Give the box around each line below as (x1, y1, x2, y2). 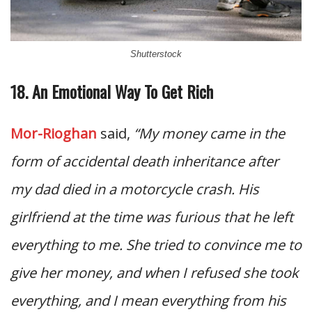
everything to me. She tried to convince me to (10, 235, 302, 254)
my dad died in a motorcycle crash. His (10, 179, 259, 198)
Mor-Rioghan (10, 123, 97, 143)
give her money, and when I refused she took (10, 263, 299, 282)
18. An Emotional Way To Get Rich (10, 78, 213, 104)
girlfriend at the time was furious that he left (10, 207, 293, 226)
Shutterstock (130, 48, 182, 59)
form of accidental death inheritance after (10, 151, 279, 171)
